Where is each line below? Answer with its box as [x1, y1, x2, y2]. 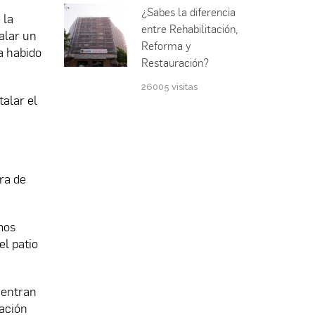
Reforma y [141, 39, 191, 53]
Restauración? [141, 56, 209, 70]
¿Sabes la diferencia [141, 5, 236, 20]
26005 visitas [141, 82, 198, 93]
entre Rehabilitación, [141, 22, 238, 37]
